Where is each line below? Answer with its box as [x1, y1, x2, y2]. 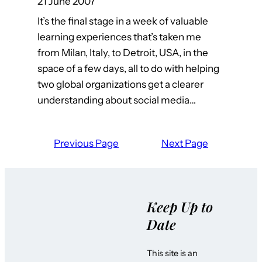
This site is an [147, 248, 198, 259]
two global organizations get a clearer [37, 78, 204, 91]
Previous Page [54, 137, 119, 150]
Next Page [161, 137, 208, 150]
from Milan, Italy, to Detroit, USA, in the [37, 47, 208, 59]
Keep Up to [147, 197, 213, 216]
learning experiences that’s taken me [37, 31, 201, 43]
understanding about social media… [37, 94, 196, 106]
